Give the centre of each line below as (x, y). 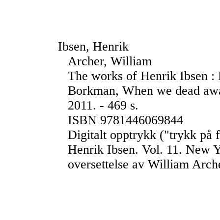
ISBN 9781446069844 (125, 120)
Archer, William (110, 61)
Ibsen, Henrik (93, 46)
